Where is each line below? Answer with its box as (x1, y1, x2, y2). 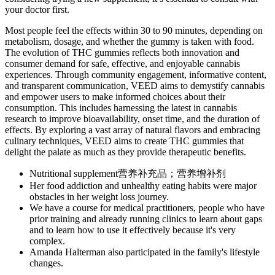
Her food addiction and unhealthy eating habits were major (29, 180, 257, 191)
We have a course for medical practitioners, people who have (29, 202, 265, 213)
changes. (29, 257, 63, 268)
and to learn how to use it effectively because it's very (29, 224, 236, 235)
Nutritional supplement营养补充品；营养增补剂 (29, 168, 226, 179)
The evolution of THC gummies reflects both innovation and (5, 47, 239, 58)
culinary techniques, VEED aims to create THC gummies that (5, 135, 244, 146)
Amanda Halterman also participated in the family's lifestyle (29, 246, 260, 257)
